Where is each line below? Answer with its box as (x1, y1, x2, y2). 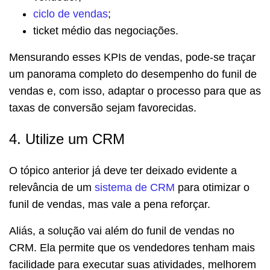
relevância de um (9, 181, 95, 193)
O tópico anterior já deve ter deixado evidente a (9, 164, 237, 177)
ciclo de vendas (33, 7, 108, 20)
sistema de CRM (95, 181, 175, 193)
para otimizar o (175, 181, 250, 193)
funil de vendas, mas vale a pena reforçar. (9, 198, 210, 210)
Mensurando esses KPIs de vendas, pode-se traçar (9, 51, 256, 63)
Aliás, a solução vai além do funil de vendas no (9, 224, 234, 237)
